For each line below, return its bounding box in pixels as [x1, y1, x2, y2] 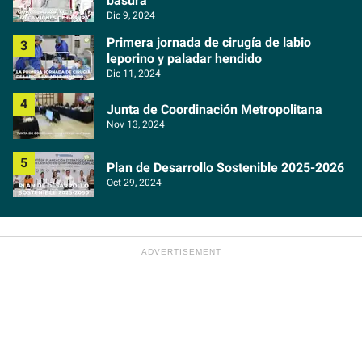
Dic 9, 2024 [107, 10, 155, 22]
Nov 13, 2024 [107, 118, 165, 130]
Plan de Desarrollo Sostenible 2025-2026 [107, 159, 344, 175]
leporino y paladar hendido [107, 51, 262, 67]
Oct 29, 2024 [107, 176, 162, 188]
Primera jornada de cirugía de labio [107, 35, 311, 51]
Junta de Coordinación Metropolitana [107, 101, 322, 117]
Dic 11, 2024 [107, 68, 161, 80]
